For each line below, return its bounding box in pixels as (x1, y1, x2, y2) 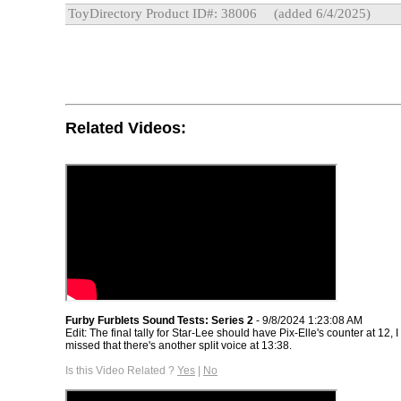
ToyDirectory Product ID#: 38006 (68, 6, 257, 21)
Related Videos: (65, 118, 186, 137)
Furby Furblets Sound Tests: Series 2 (65, 313, 253, 327)
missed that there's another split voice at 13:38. (65, 338, 292, 352)
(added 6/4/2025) (270, 6, 371, 21)
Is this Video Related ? (65, 363, 177, 377)
